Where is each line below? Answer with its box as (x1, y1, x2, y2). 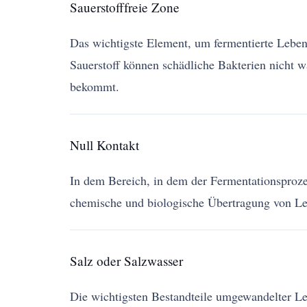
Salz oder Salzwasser (70, 252, 183, 270)
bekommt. (70, 78, 119, 95)
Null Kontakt (70, 136, 139, 154)
